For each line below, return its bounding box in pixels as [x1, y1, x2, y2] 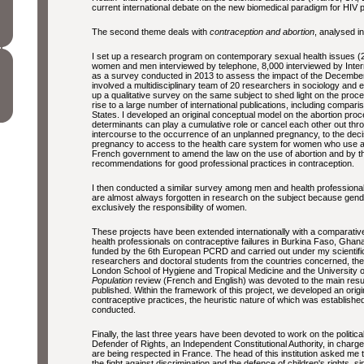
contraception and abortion [210, 27, 314, 37]
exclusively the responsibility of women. [92, 202, 247, 212]
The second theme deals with [92, 27, 210, 37]
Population [92, 275, 132, 285]
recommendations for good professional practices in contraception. [92, 158, 354, 168]
